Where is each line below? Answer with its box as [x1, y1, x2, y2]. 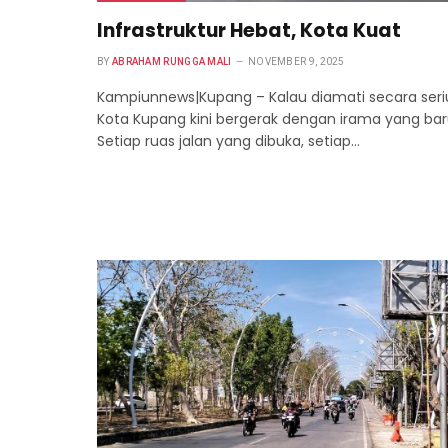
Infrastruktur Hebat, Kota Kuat [97, 16, 401, 44]
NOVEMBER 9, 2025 [247, 55, 345, 67]
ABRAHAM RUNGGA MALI [111, 55, 232, 67]
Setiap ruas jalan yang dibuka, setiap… [97, 130, 360, 151]
